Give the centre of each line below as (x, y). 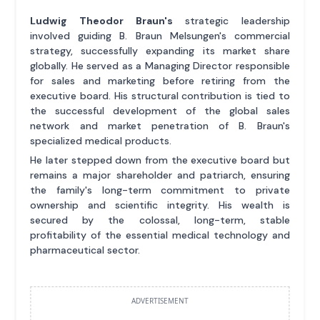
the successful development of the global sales (160, 110)
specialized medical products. (101, 140)
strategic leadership (231, 20)
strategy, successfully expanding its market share (160, 50)
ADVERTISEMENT (160, 300)
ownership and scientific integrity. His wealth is (160, 205)
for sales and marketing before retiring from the (160, 80)
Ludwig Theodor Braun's (101, 20)
